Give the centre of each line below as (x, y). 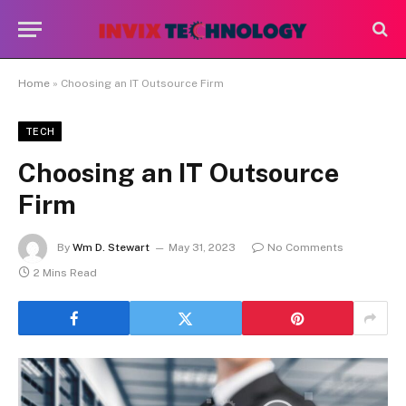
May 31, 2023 (202, 248)
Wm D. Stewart (111, 248)
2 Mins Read (65, 273)
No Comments (305, 248)
